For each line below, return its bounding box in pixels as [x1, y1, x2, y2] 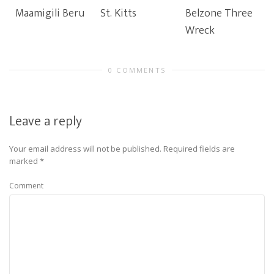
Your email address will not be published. [9, 143, 161, 154]
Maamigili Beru [15, 4, 84, 23]
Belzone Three [185, 4, 253, 23]
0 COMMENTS [108, 65, 166, 75]
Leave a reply [9, 110, 82, 133]
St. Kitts [100, 4, 136, 23]
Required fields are [163, 143, 235, 154]
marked [9, 155, 40, 166]
